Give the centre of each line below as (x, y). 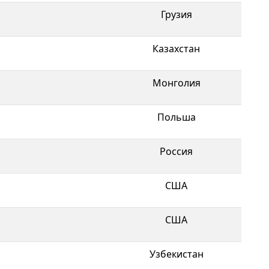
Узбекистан (176, 254)
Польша (176, 117)
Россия (176, 151)
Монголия (176, 83)
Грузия (176, 14)
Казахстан (176, 48)
